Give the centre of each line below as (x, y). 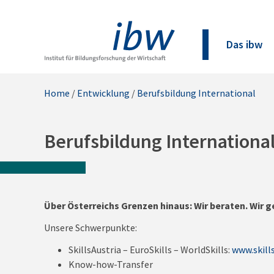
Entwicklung (103, 93)
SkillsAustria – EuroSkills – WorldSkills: (150, 250)
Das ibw (244, 44)
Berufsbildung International (196, 93)
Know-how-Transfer (111, 264)
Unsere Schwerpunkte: (91, 228)
